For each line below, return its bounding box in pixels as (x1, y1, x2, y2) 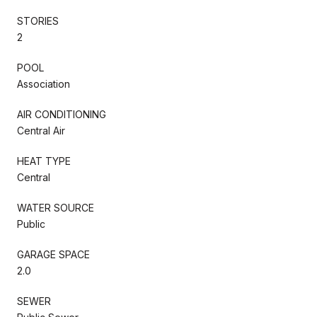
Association (17, 77, 70, 90)
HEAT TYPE (17, 154, 71, 167)
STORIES (17, 14, 59, 27)
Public (17, 217, 45, 230)
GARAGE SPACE (17, 248, 90, 260)
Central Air (17, 124, 65, 137)
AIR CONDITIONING (17, 108, 106, 120)
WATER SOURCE (17, 201, 94, 214)
